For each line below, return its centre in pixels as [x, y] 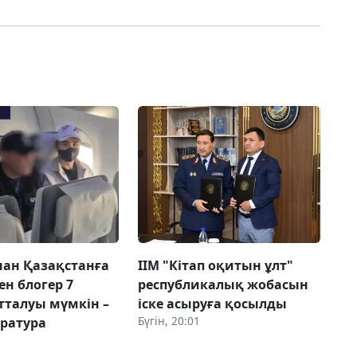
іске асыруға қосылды [212, 303]
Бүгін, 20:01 [169, 320]
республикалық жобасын [223, 284]
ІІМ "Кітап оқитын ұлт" [215, 265]
